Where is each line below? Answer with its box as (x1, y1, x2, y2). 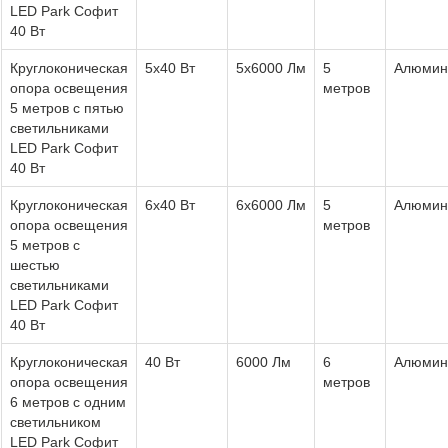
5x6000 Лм (236, 59, 306, 76)
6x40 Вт (145, 196, 195, 213)
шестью (10, 256, 60, 273)
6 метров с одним (10, 393, 126, 410)
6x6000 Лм (236, 196, 306, 213)
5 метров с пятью (10, 99, 124, 116)
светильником (10, 413, 101, 430)
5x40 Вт (145, 59, 195, 76)
